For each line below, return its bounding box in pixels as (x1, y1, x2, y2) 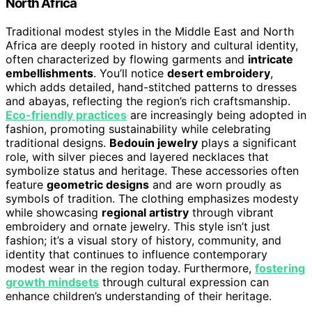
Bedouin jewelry (109, 135, 198, 150)
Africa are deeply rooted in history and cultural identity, (6, 38, 298, 52)
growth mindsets (6, 274, 99, 289)
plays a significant (198, 135, 297, 150)
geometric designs (47, 177, 149, 192)
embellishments (6, 65, 93, 80)
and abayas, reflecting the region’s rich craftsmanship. (6, 93, 290, 108)
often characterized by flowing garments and (6, 52, 248, 66)
